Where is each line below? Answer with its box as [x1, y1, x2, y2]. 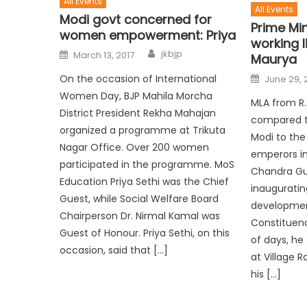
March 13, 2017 [73, 49, 135, 62]
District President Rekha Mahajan [60, 106, 217, 121]
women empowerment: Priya [60, 27, 236, 45]
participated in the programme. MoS [60, 158, 235, 172]
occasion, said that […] [60, 243, 169, 258]
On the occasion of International [60, 72, 217, 86]
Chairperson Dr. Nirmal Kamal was [60, 209, 221, 223]
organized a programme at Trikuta [60, 123, 226, 138]
